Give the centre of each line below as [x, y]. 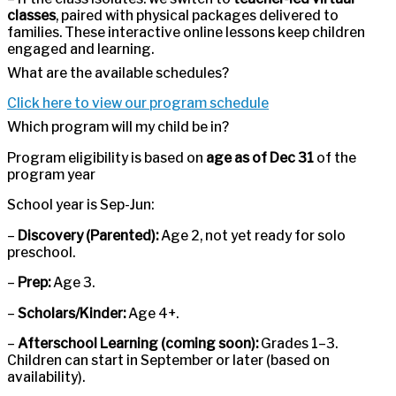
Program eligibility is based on [107, 157]
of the [335, 157]
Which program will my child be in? [118, 127]
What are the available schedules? [118, 72]
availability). [46, 377]
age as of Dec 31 [260, 157]
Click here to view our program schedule [138, 103]
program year [51, 174]
